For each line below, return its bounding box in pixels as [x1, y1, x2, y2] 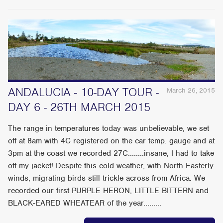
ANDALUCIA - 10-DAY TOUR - [8, 85, 159, 100]
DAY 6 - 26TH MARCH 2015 [8, 100, 151, 115]
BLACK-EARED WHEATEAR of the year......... [8, 198, 162, 209]
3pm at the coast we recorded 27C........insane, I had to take [8, 148, 215, 159]
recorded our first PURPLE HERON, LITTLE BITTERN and [8, 186, 209, 196]
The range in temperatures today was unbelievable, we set [8, 123, 210, 134]
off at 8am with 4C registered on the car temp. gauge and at [8, 136, 215, 146]
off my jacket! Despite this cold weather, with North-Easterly [8, 161, 214, 171]
